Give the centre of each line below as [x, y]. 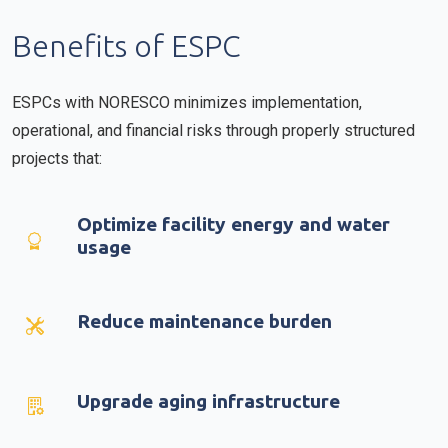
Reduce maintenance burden [204, 321]
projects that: [57, 158]
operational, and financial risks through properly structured [213, 130]
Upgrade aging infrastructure [208, 401]
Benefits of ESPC [126, 46]
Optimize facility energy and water [233, 224]
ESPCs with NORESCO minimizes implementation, [187, 102]
